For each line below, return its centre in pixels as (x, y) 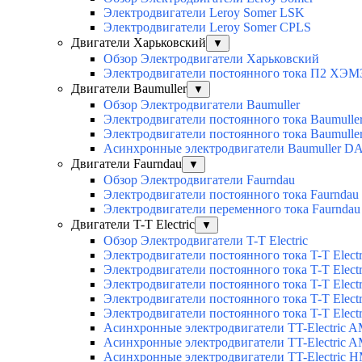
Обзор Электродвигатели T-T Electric (206, 241)
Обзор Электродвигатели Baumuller (202, 105)
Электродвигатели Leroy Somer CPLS (207, 27)
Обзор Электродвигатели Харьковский (211, 59)
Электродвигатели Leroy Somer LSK (204, 13)
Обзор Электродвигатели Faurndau (199, 180)
